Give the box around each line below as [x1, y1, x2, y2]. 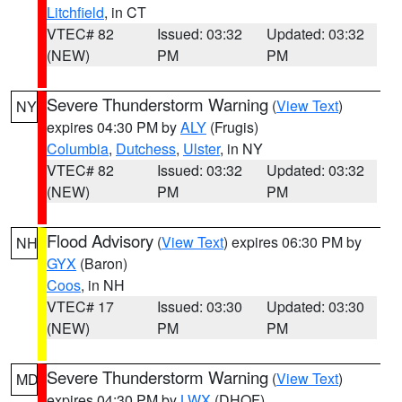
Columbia [47, 138, 109, 159]
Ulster [183, 138, 220, 159]
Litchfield [47, 2, 104, 22]
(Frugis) [206, 117, 258, 137]
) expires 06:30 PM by [223, 232, 362, 252]
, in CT [104, 2, 146, 22]
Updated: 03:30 [267, 296, 365, 317]
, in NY [220, 138, 263, 159]
